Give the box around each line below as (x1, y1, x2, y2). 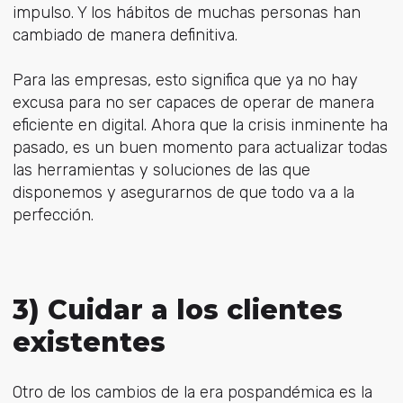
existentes (12, 326, 166, 360)
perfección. (12, 204, 94, 225)
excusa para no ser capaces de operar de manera (12, 92, 374, 112)
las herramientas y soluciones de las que (12, 159, 310, 180)
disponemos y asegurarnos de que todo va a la (12, 182, 354, 202)
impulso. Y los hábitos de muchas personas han (12, 2, 361, 22)
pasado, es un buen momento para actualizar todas (12, 137, 388, 157)
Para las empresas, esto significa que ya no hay (12, 69, 358, 90)
